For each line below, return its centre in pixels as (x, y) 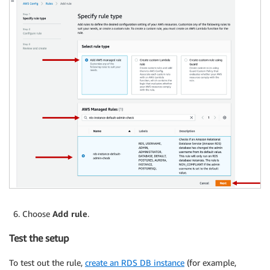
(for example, (210, 262)
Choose (37, 213)
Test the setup (39, 238)
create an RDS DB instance (135, 262)
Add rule (70, 213)
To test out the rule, (47, 262)
